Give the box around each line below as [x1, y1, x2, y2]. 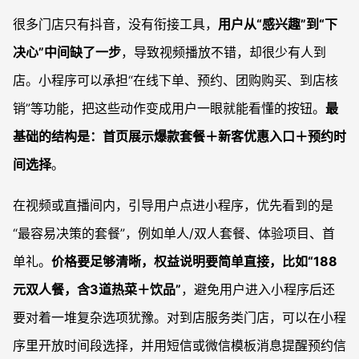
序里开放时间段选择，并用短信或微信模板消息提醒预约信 [13, 337, 346, 354]
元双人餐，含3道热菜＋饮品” [13, 281, 181, 298]
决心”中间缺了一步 [13, 44, 121, 61]
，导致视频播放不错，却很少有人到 [121, 44, 326, 61]
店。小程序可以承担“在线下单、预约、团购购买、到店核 [13, 72, 338, 89]
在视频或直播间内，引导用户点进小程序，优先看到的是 [13, 197, 333, 214]
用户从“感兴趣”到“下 [218, 16, 337, 33]
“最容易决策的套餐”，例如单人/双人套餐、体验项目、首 [13, 225, 335, 242]
